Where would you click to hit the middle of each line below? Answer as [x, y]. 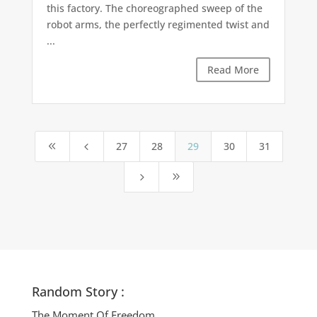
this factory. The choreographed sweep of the [154, 8]
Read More [234, 70]
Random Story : [78, 292]
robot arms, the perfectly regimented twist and [158, 25]
